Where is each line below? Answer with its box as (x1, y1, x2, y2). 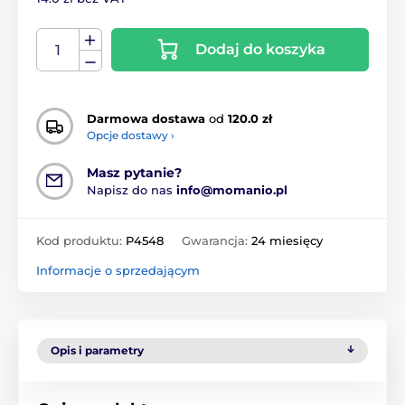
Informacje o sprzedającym (36, 263, 200, 278)
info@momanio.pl (176, 183, 287, 198)
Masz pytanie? (87, 165, 182, 182)
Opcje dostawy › (87, 127, 174, 142)
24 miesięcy (251, 233, 323, 249)
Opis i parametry (51, 344, 144, 358)
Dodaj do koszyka (194, 41, 325, 59)
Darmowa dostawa (87, 110, 205, 126)
